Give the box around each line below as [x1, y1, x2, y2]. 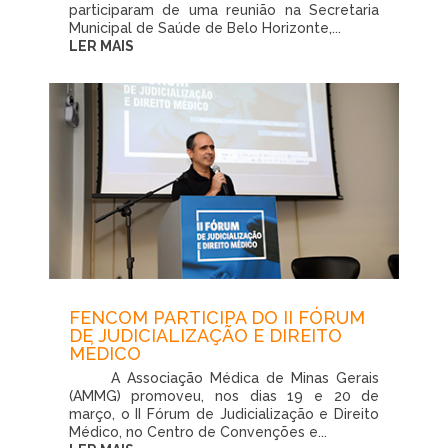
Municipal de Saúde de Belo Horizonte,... [68, 20, 341, 36]
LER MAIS [68, 38, 134, 54]
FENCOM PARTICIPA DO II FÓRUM [68, 306, 365, 328]
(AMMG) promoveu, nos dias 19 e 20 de [68, 387, 380, 404]
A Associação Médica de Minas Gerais [68, 369, 380, 386]
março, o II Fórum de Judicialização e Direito [68, 405, 380, 422]
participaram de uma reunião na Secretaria [68, 2, 380, 18]
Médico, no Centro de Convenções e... [68, 423, 327, 440]
